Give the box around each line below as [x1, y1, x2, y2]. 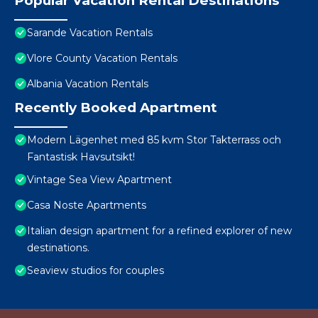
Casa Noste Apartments [27, 199, 146, 212]
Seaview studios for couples [27, 264, 164, 278]
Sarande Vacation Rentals [27, 26, 153, 40]
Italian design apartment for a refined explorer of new [27, 224, 292, 238]
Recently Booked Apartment [14, 99, 217, 116]
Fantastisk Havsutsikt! [27, 150, 135, 164]
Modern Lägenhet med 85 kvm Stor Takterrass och [27, 133, 281, 147]
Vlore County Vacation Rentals [27, 52, 177, 65]
